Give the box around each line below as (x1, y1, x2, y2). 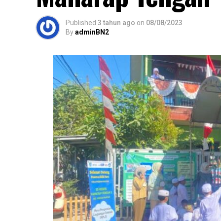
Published (66, 18, 96, 27)
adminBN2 (75, 28, 109, 36)
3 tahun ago (98, 18, 135, 27)
